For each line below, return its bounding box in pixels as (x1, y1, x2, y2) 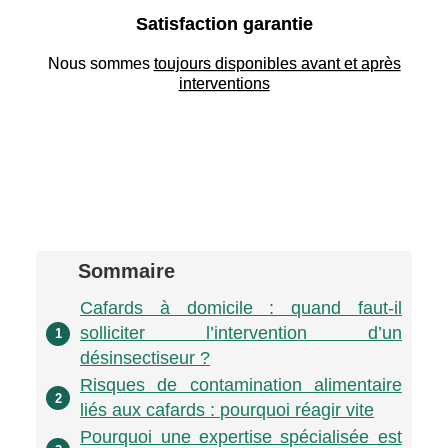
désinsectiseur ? (80, 348, 211, 369)
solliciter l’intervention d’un (80, 323, 402, 344)
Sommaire (78, 260, 176, 283)
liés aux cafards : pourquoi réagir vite (80, 400, 375, 421)
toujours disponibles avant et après (153, 55, 401, 73)
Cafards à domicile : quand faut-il (80, 298, 402, 319)
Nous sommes (47, 55, 154, 73)
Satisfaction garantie (135, 14, 313, 35)
